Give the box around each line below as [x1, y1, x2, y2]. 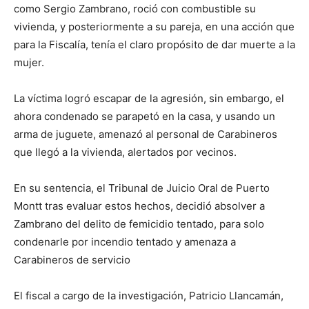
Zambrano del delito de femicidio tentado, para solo [14, 217, 264, 230]
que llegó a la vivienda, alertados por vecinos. [14, 146, 237, 159]
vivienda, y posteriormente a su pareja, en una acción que [14, 20, 295, 33]
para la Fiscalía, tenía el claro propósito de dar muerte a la [14, 38, 295, 51]
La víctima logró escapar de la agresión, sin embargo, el [14, 92, 284, 105]
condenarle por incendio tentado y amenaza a [14, 235, 236, 248]
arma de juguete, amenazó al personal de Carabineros [14, 128, 277, 141]
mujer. [14, 56, 44, 69]
